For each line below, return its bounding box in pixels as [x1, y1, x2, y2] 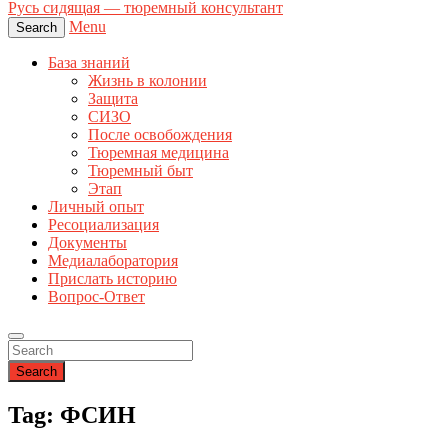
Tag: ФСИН [8, 401, 136, 428]
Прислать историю [48, 270, 177, 287]
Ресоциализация [48, 216, 159, 233]
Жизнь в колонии [88, 72, 207, 89]
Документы [48, 234, 127, 251]
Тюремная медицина [88, 144, 229, 161]
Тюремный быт [88, 162, 193, 179]
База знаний [48, 54, 130, 71]
